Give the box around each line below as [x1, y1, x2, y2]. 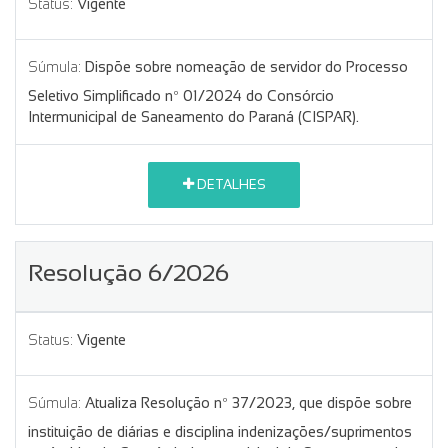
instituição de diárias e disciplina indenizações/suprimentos [28, 423, 412, 440]
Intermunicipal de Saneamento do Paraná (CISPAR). [28, 108, 359, 125]
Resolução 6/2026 [28, 258, 229, 286]
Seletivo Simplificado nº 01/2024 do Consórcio [28, 87, 334, 104]
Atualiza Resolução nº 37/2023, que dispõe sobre [85, 394, 412, 411]
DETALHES [193, 177, 266, 193]
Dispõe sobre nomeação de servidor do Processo [85, 58, 408, 75]
